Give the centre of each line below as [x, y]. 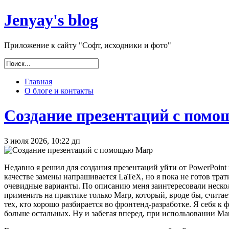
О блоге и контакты [59, 90]
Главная [38, 81]
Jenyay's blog [51, 20]
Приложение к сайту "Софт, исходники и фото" [88, 45]
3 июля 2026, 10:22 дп [42, 141]
